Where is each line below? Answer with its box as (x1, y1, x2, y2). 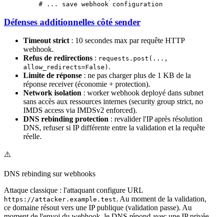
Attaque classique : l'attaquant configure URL (4, 186, 143, 195)
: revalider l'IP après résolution (108, 115, 202, 124)
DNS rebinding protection (23, 115, 108, 124)
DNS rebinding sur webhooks (4, 170, 95, 178)
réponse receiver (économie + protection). (23, 80, 150, 89)
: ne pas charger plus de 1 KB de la (82, 71, 191, 80)
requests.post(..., (98, 55, 168, 62)
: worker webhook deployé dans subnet (81, 89, 203, 97)
